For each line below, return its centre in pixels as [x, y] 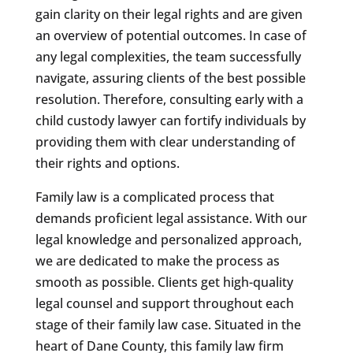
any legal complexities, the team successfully [168, 56]
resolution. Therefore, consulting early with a [169, 99]
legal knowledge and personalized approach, [168, 239]
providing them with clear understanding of [165, 141]
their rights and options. [107, 163]
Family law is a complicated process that [154, 197]
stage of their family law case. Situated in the [168, 324]
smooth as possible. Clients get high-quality [164, 282]
